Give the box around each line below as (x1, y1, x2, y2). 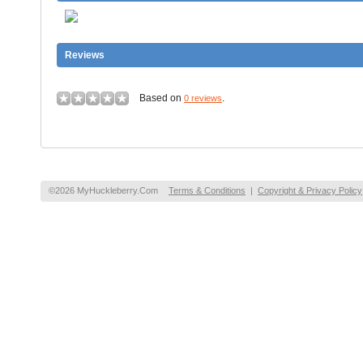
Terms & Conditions (169, 186, 246, 195)
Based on (130, 92, 184, 104)
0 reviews (184, 93, 222, 103)
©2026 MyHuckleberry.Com (49, 186, 158, 195)
